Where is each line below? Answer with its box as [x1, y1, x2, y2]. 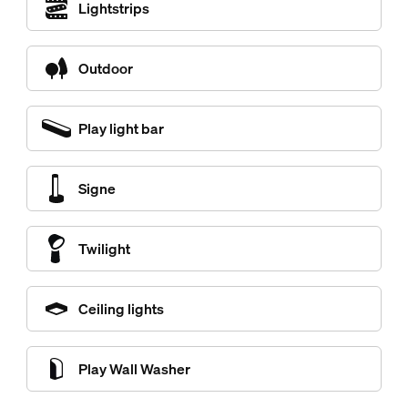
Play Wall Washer [77, 359, 190, 379]
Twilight [77, 239, 130, 259]
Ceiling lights [77, 299, 164, 319]
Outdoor [77, 58, 133, 78]
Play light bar [77, 118, 164, 138]
